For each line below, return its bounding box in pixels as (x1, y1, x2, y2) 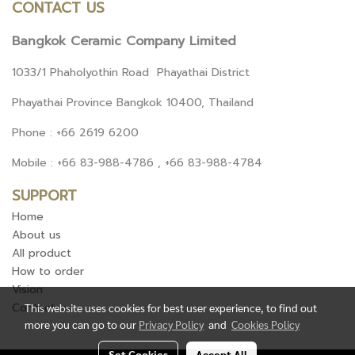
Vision (12, 281, 43, 298)
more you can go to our (25, 317, 139, 331)
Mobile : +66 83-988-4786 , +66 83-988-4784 (12, 155, 262, 171)
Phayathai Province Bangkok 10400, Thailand (12, 94, 254, 111)
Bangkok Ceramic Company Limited (12, 32, 236, 51)
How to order (12, 263, 84, 280)
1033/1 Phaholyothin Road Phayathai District (12, 64, 250, 81)
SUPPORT (12, 185, 77, 207)
